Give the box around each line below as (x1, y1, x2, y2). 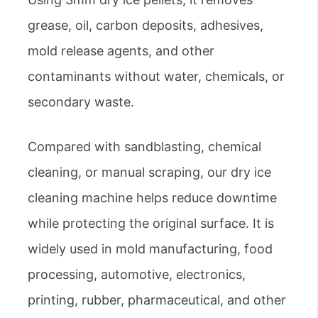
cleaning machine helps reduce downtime (28, 190, 277, 205)
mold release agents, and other (28, 43, 214, 58)
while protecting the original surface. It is (28, 215, 274, 231)
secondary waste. (28, 94, 134, 109)
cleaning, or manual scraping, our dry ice (28, 164, 271, 180)
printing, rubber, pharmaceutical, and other (28, 292, 286, 307)
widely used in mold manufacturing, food (28, 241, 273, 256)
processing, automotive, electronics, (28, 266, 246, 282)
